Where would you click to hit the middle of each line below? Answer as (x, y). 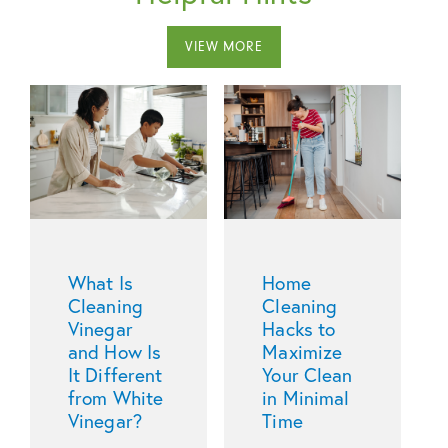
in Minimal (306, 398)
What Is (100, 283)
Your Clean (307, 375)
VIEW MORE (224, 47)
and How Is (115, 352)
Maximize (302, 352)
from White (116, 398)
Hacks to (299, 329)
